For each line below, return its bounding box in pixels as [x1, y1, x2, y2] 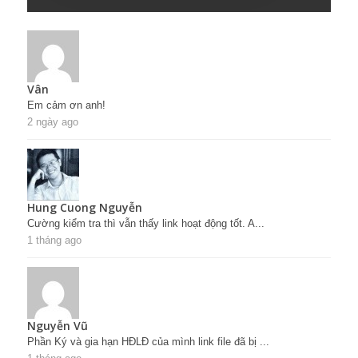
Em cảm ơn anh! [27, 98, 105, 111]
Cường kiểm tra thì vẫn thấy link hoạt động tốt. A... [27, 217, 265, 229]
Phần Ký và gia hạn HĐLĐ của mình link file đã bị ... [27, 335, 269, 348]
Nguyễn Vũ [27, 317, 88, 333]
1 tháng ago [27, 233, 82, 246]
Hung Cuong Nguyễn [27, 199, 142, 215]
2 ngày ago [27, 115, 78, 128]
